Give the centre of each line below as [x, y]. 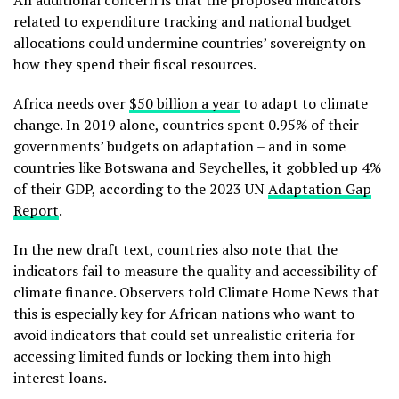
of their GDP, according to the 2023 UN [141, 188]
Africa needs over [71, 103]
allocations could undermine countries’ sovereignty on [190, 42]
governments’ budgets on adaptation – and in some [179, 146]
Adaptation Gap [320, 188]
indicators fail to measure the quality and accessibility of [195, 270]
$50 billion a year [184, 103]
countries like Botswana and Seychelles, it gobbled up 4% [197, 167]
